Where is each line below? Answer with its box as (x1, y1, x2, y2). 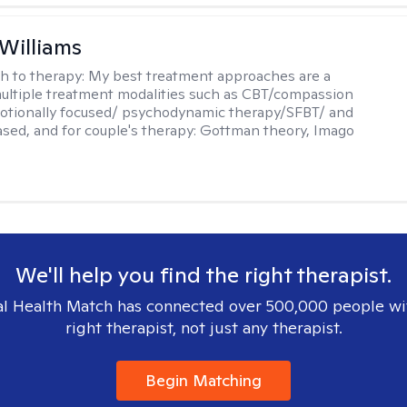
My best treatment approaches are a (88, 66, 332, 85)
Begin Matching (145, 370, 262, 391)
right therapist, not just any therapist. (65, 317, 342, 338)
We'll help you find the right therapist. (15, 261, 392, 289)
